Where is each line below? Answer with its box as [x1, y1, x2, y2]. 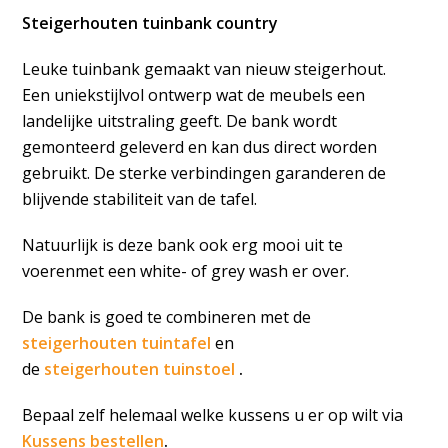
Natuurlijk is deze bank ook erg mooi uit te [22, 234, 344, 256]
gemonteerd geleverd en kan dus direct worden [22, 136, 378, 158]
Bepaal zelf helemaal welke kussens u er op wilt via [22, 404, 404, 426]
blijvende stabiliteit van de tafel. [22, 188, 258, 210]
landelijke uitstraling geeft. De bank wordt [22, 110, 338, 132]
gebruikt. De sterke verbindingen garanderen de [22, 162, 387, 184]
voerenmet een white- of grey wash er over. [22, 260, 350, 282]
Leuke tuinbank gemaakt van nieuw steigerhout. [22, 58, 387, 80]
